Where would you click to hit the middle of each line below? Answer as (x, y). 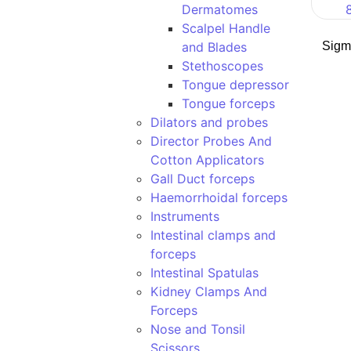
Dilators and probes (209, 122)
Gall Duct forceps (203, 179)
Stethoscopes (223, 66)
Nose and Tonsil (198, 329)
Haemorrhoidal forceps (219, 197)
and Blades (214, 47)
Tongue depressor (235, 85)
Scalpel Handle (226, 28)
